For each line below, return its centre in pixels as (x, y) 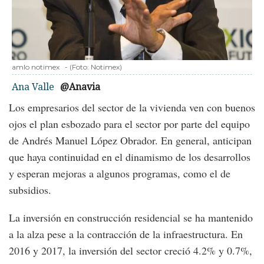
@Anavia (80, 87)
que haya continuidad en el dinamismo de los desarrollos (130, 157)
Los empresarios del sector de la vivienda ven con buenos (132, 108)
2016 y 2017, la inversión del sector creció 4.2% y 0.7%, (131, 251)
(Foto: (80, 67)
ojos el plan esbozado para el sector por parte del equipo (129, 124)
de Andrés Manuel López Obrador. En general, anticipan (130, 141)
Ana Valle (33, 87)
